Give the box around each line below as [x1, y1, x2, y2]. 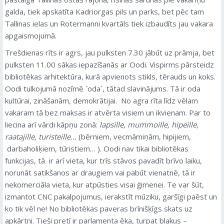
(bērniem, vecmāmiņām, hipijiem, [76, 131, 191, 141]
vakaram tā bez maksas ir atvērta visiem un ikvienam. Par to [5, 107, 210, 117]
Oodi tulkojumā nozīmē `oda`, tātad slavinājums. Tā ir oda [5, 83, 200, 93]
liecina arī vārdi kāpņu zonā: [5, 119, 99, 129]
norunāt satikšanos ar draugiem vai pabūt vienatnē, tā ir [5, 167, 195, 177]
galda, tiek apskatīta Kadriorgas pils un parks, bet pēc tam [5, 6, 204, 16]
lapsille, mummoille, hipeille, [99, 119, 198, 129]
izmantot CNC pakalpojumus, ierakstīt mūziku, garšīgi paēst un [5, 191, 217, 201]
